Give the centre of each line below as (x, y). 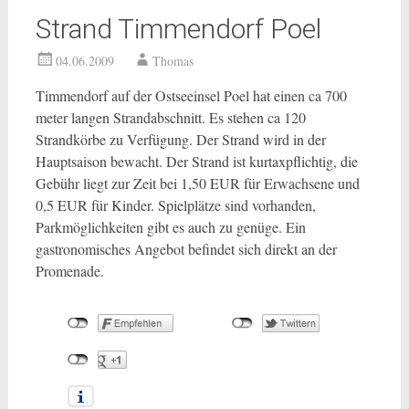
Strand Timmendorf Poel (178, 29)
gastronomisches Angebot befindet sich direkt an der (186, 249)
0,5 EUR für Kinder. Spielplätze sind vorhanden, (175, 205)
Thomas (173, 61)
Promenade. (69, 271)
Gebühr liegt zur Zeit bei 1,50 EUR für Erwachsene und (197, 183)
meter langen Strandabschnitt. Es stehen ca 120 (170, 117)
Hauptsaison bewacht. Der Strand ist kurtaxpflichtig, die (196, 161)
